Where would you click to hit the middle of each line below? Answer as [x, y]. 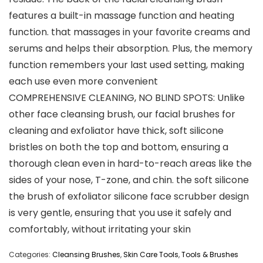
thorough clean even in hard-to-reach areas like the [130, 164]
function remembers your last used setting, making [127, 65]
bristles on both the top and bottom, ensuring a [119, 147]
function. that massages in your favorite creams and [129, 32]
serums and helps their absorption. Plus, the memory [131, 49]
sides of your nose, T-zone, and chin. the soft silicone [129, 180]
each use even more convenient [83, 82]
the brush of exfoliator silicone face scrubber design [129, 197]
